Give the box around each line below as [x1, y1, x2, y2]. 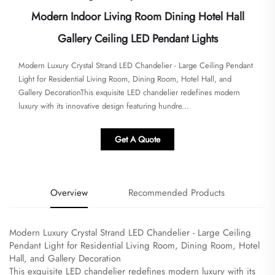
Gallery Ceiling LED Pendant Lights [57, 31, 218, 47]
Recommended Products [128, 186, 225, 200]
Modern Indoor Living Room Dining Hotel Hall [31, 9, 244, 25]
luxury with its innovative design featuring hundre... [18, 100, 189, 112]
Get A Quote [115, 133, 160, 146]
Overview [50, 186, 88, 200]
